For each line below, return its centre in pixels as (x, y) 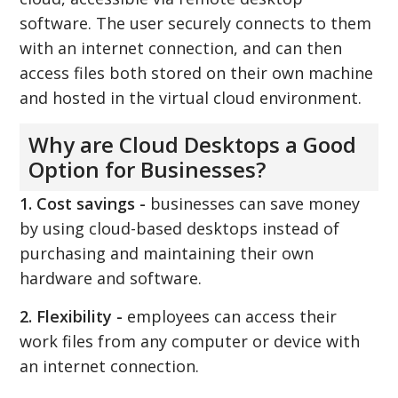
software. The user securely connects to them (196, 23)
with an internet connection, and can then (181, 48)
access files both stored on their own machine (197, 72)
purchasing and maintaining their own (167, 253)
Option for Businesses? (147, 169)
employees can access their (230, 316)
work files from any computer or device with (190, 341)
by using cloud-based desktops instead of (180, 228)
